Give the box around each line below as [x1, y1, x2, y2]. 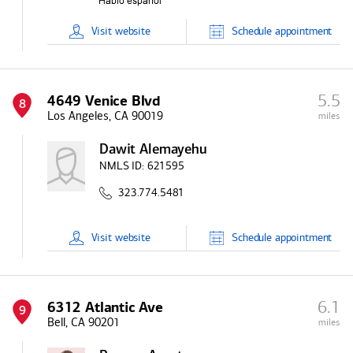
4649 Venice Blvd [47, 92, 161, 110]
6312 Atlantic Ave [47, 299, 163, 316]
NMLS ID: [99, 159, 144, 173]
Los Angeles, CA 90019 [47, 109, 163, 123]
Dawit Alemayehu [99, 143, 207, 158]
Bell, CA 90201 [47, 315, 120, 329]
